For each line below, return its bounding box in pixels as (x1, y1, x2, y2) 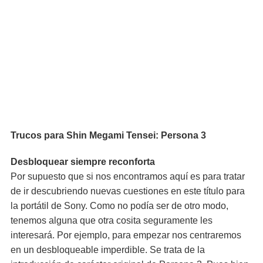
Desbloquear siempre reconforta (11, 157, 155, 167)
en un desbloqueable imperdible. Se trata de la (11, 245, 205, 255)
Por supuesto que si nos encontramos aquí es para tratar (11, 171, 245, 181)
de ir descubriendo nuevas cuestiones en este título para (11, 186, 245, 196)
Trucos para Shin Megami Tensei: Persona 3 (11, 130, 206, 140)
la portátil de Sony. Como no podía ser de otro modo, (11, 201, 228, 211)
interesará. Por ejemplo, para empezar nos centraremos (11, 230, 241, 240)
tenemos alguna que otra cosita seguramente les (11, 215, 213, 225)
